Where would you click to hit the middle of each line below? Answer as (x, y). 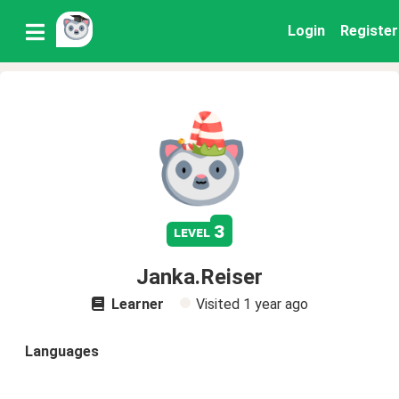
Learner (135, 304)
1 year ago (275, 304)
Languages (62, 351)
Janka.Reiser (199, 277)
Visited (219, 304)
